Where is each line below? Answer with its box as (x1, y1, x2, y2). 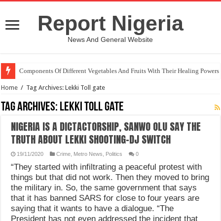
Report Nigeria (37, 11, 184, 35)
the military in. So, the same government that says (11, 183, 197, 192)
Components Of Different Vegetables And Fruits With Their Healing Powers (19, 67, 220, 74)
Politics (106, 151, 123, 157)
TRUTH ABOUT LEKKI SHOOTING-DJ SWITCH (11, 132, 171, 147)
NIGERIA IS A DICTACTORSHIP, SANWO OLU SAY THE (11, 119, 201, 134)
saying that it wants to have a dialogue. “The (11, 204, 174, 213)
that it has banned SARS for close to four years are (11, 193, 200, 203)
